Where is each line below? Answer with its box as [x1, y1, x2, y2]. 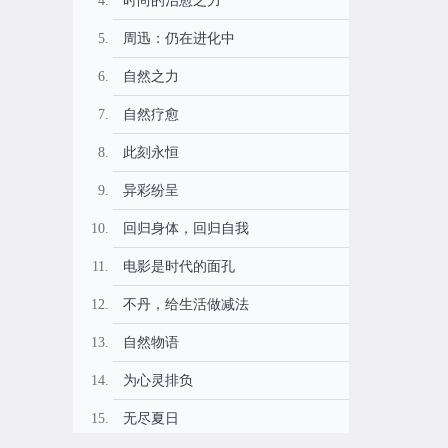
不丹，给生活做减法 [123, 297, 249, 312]
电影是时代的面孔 [123, 259, 235, 274]
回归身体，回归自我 [123, 221, 249, 236]
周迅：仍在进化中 [123, 31, 235, 46]
